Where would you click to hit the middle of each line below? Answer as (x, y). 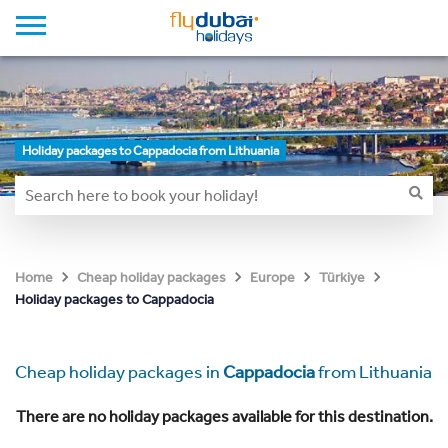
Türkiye (342, 277)
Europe (272, 277)
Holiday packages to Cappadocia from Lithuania (150, 150)
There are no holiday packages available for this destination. (224, 416)
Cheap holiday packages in (119, 372)
